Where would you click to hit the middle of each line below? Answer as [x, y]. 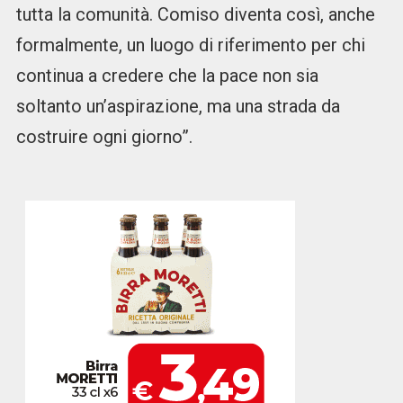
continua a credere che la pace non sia [167, 76]
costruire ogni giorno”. [104, 137]
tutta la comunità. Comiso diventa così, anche [195, 15]
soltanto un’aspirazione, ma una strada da [178, 107]
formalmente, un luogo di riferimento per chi [190, 45]
